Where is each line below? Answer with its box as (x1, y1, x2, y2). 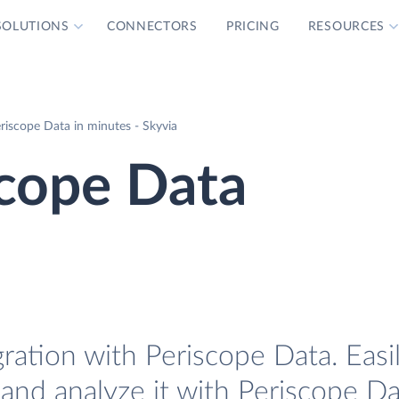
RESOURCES (307, 20, 386, 33)
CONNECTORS (106, 20, 198, 33)
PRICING (225, 20, 280, 33)
